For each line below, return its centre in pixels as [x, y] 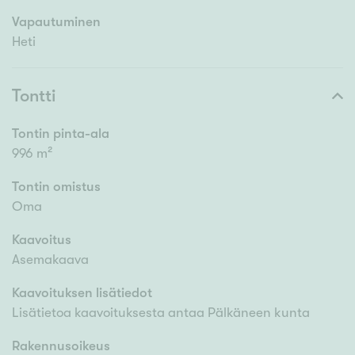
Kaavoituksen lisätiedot [82, 293]
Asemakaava [50, 260]
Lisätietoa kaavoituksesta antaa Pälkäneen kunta [161, 313]
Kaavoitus [42, 240]
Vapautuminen [56, 22]
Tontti [34, 96]
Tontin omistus [56, 187]
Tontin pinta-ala [61, 134]
